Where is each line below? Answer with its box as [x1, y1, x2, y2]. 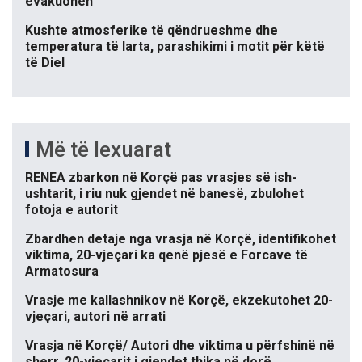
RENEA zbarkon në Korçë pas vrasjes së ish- [25, 170, 297, 186]
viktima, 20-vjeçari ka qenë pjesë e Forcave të [25, 247, 308, 263]
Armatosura [25, 263, 99, 280]
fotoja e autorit [25, 202, 118, 218]
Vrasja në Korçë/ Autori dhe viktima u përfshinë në [25, 338, 335, 354]
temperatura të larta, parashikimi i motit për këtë [25, 39, 325, 55]
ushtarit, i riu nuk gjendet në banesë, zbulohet [25, 186, 304, 202]
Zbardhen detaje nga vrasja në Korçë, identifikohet [25, 231, 336, 247]
